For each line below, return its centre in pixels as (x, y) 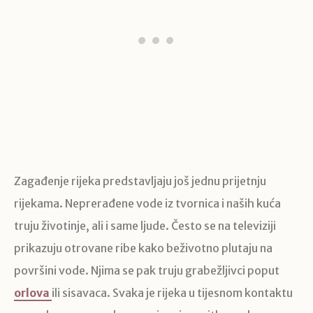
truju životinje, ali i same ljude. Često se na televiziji (145, 226)
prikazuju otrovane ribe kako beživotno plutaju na (143, 248)
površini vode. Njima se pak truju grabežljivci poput (147, 271)
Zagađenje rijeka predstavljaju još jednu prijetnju (140, 181)
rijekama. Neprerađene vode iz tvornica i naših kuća (147, 204)
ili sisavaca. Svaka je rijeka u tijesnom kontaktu (172, 293)
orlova (32, 293)
